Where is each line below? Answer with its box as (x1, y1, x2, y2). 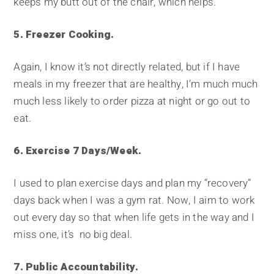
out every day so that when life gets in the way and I (13, 210, 255, 226)
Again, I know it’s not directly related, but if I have (13, 59, 240, 75)
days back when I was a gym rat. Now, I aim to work (13, 193, 255, 209)
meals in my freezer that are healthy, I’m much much (13, 76, 258, 92)
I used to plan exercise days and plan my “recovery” (13, 176, 251, 191)
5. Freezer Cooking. (13, 27, 114, 43)
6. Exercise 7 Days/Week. (13, 143, 142, 159)
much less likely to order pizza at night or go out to (13, 94, 251, 109)
